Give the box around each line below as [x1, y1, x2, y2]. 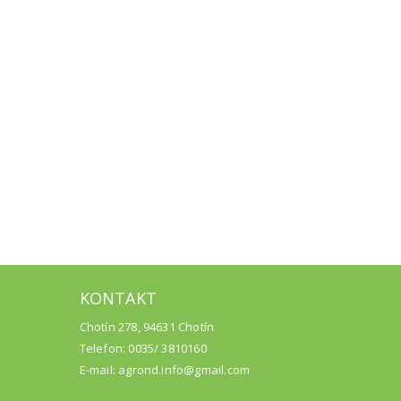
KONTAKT [79, 287, 157, 309]
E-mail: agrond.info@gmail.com [79, 362, 251, 378]
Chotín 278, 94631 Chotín [79, 319, 215, 335]
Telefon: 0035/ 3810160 [79, 340, 207, 356]
